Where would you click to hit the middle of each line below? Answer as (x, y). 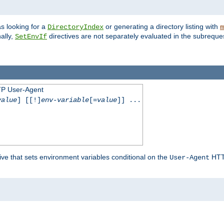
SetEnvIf (31, 37)
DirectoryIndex (75, 27)
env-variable (65, 100)
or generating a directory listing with (162, 27)
